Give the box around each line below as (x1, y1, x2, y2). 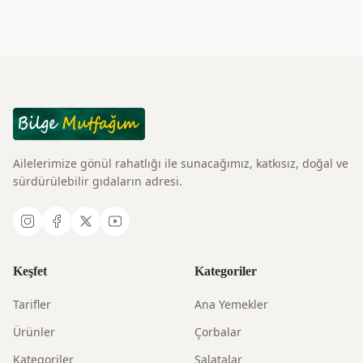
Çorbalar (194, 324, 241, 340)
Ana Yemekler (194, 297, 268, 312)
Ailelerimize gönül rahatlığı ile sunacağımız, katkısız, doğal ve (13, 156, 348, 171)
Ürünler (13, 324, 55, 340)
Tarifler (13, 297, 51, 312)
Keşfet (13, 264, 47, 278)
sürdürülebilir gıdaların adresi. (13, 173, 182, 189)
